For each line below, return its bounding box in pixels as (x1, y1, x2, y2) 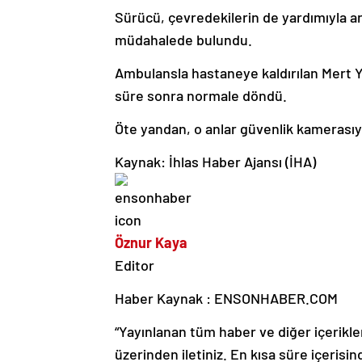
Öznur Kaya (115, 234, 187, 252)
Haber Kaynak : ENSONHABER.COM (115, 289, 338, 308)
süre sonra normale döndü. (115, 86, 287, 105)
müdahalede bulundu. (115, 31, 252, 49)
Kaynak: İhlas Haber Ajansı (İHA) (115, 153, 316, 171)
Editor (115, 256, 154, 275)
